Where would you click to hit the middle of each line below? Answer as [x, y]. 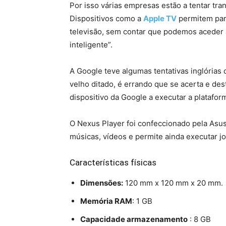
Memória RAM [106, 201]
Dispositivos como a [106, 19]
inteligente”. [91, 45]
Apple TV [160, 19]
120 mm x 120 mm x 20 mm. [173, 183]
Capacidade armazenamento [134, 219]
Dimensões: [102, 183]
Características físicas [113, 163]
